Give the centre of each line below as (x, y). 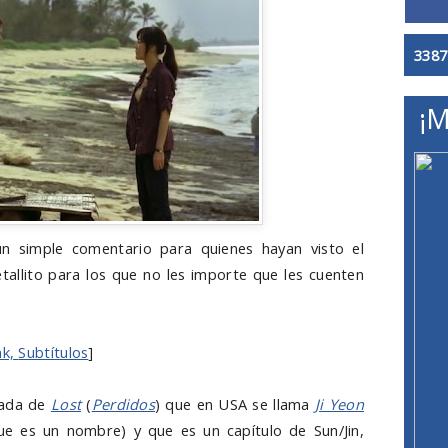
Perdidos (123, 404)
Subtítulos (53, 352)
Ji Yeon (339, 404)
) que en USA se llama (234, 404)
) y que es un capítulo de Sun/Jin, (242, 430)
